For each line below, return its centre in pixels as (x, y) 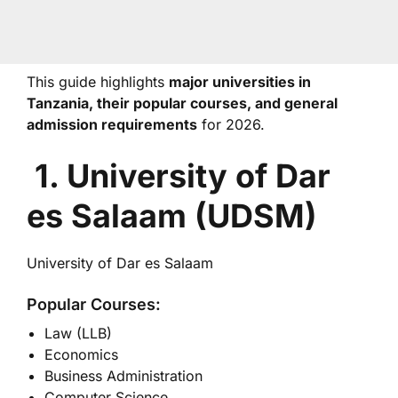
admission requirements (112, 124)
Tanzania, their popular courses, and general (182, 103)
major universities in (240, 82)
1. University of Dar (183, 176)
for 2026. (231, 124)
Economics (81, 354)
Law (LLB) (78, 333)
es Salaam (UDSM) (172, 216)
